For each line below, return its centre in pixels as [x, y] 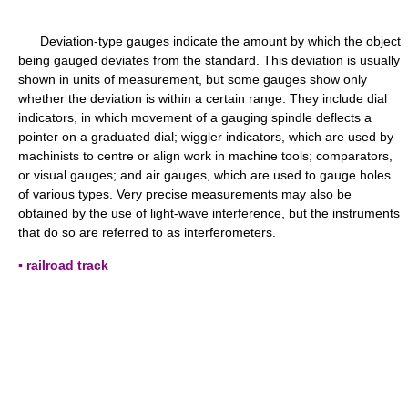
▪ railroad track [63, 265]
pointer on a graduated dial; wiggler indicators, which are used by [206, 137]
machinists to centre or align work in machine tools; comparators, [205, 156]
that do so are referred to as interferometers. [147, 232]
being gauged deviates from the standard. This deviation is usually [209, 60]
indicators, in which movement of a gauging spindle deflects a [195, 117]
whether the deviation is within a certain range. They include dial [203, 98]
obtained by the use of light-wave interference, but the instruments [209, 213]
